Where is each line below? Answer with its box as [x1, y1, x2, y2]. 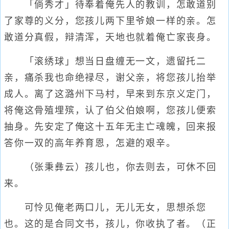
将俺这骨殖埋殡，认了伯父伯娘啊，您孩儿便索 [4, 105, 217, 116]
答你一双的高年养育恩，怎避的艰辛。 [4, 138, 176, 148]
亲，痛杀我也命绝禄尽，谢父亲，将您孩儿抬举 [4, 73, 217, 83]
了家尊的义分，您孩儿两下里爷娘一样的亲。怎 [4, 16, 217, 26]
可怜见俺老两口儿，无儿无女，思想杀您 [4, 202, 207, 213]
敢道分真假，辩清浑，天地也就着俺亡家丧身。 [4, 32, 217, 42]
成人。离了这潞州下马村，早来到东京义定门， [4, 89, 217, 99]
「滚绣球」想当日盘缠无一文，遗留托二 [4, 56, 207, 66]
